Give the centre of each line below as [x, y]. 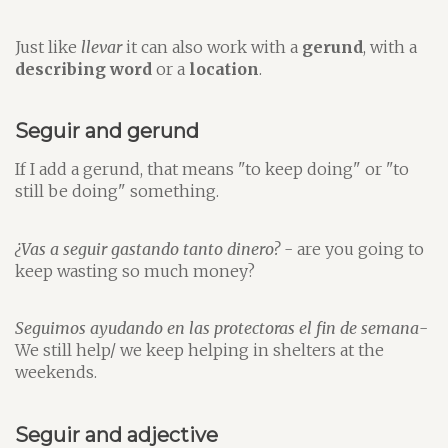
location [224, 68]
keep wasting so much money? [135, 270]
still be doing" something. [117, 191]
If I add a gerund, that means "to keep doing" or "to [212, 169]
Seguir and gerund [107, 131]
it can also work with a [212, 46]
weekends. [56, 372]
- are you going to [352, 248]
